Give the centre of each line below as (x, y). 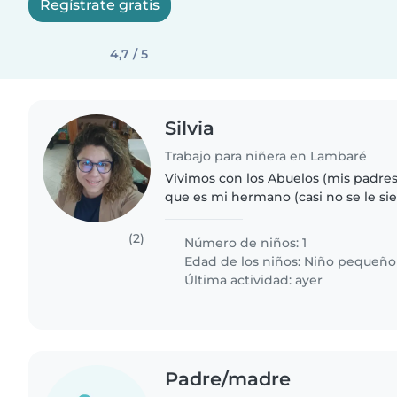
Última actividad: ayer (252, 280)
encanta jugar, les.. (224, 234)
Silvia (190, 128)
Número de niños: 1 (244, 242)
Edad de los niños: (243, 261)
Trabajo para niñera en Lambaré (266, 156)
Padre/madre (228, 378)
